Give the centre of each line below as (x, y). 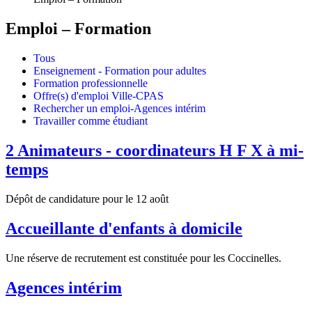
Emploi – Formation (78, 29)
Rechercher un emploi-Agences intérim (119, 109)
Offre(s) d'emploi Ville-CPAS (99, 96)
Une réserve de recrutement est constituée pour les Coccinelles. (143, 258)
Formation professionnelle (91, 84)
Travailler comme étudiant (91, 121)
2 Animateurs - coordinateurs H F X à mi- (155, 150)
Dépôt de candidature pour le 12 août (87, 198)
